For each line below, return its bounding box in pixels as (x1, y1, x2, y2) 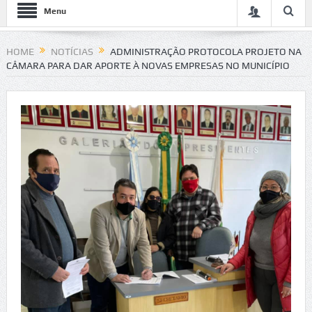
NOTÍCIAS (50, 46, 93, 57)
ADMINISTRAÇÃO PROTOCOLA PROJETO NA (109, 46, 302, 57)
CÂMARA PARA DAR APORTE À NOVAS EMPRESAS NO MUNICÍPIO (6, 60, 290, 72)
